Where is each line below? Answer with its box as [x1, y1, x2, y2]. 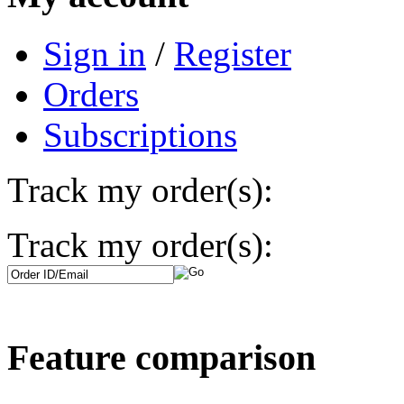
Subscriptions [43, 115, 237, 154]
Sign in [43, 33, 146, 73]
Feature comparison [7, 337, 316, 379]
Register [174, 33, 291, 73]
